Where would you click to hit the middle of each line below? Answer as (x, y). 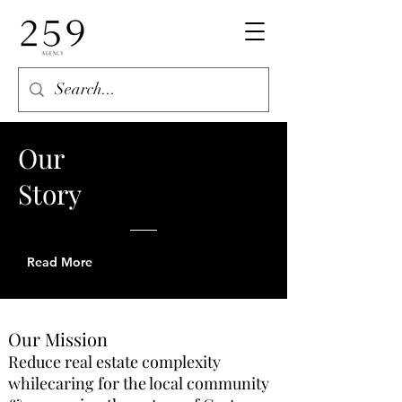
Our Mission (58, 339)
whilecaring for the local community (139, 383)
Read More (60, 262)
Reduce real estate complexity (114, 362)
